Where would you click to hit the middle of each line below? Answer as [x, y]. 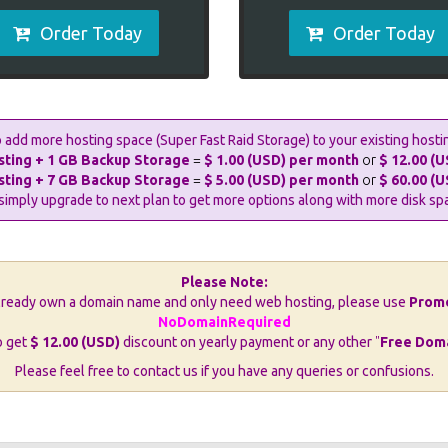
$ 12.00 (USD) [74, 342]
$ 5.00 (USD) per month [282, 180]
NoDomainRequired [224, 322]
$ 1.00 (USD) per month [282, 160]
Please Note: [224, 282]
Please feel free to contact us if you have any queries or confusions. [224, 371]
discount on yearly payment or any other [247, 342]
